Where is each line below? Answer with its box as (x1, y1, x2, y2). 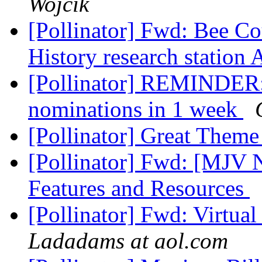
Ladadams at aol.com (28, 228, 228, 254)
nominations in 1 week (28, 96, 243, 122)
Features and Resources (28, 175, 250, 201)
